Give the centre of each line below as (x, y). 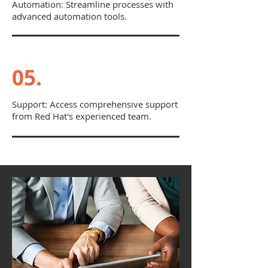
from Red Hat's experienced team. (82, 116)
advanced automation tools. (69, 16)
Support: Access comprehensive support (95, 104)
